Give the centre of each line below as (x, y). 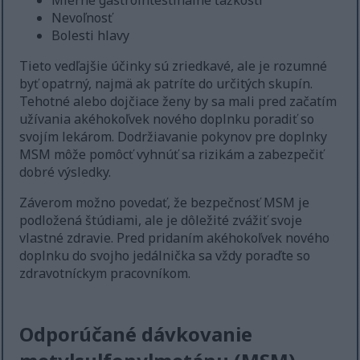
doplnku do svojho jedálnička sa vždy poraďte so (165, 256)
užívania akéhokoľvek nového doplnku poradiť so (167, 119)
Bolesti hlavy (91, 36)
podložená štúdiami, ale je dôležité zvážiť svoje (161, 221)
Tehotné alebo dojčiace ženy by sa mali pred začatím (178, 102)
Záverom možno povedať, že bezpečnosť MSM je (165, 203)
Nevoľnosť (82, 18)
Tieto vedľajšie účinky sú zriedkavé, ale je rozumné (174, 66)
